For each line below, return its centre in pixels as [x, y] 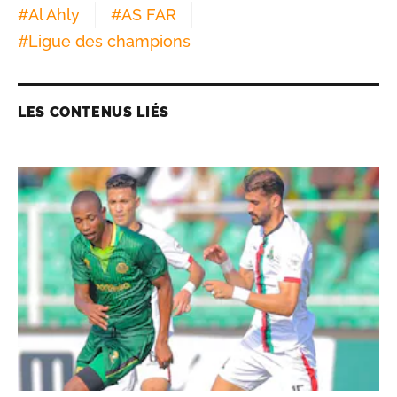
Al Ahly [54, 15]
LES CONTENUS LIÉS [93, 113]
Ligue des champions [109, 42]
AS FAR [149, 15]
